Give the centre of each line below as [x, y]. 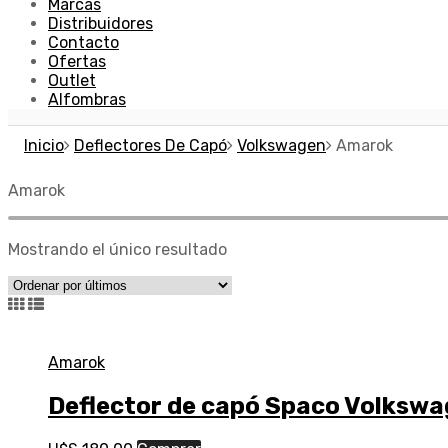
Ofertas [77, 61]
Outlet [72, 80]
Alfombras [87, 99]
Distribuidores [100, 23]
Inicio [44, 145]
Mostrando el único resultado [117, 249]
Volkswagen [281, 145]
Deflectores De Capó [150, 145]
